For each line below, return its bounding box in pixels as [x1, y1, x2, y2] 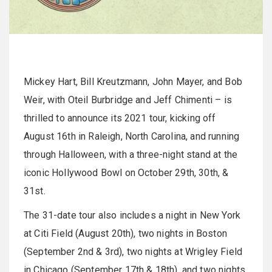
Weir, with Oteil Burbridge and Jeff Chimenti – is [24, 93, 232, 106]
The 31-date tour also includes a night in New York [24, 209, 241, 221]
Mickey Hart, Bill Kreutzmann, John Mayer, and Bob [24, 75, 242, 87]
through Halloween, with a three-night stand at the [24, 148, 238, 160]
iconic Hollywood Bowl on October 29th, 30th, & [24, 166, 229, 178]
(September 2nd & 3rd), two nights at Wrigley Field [24, 245, 243, 257]
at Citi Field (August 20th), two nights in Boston [24, 227, 227, 239]
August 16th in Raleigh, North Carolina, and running [24, 130, 240, 142]
